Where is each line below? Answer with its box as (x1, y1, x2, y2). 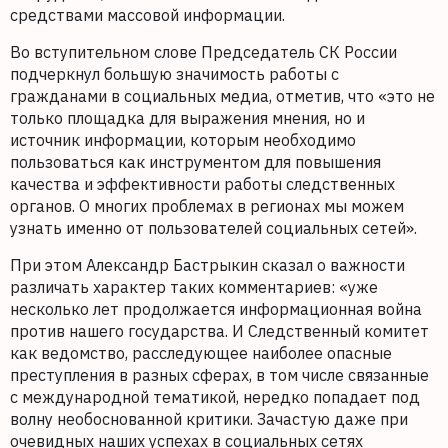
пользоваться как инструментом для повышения (10, 152, 381, 173)
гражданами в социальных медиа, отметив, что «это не (10, 86, 435, 107)
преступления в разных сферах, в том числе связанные (10, 365, 429, 386)
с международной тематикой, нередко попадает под (10, 387, 420, 408)
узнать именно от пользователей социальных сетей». (10, 218, 417, 239)
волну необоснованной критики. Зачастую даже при (10, 409, 408, 430)
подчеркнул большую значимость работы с (10, 64, 339, 85)
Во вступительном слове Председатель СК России (10, 42, 397, 63)
